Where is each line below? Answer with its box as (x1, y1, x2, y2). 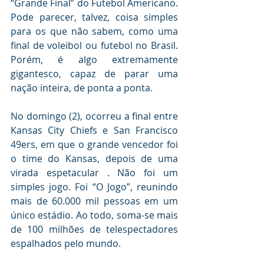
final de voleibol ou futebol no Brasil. (11, 39, 178, 52)
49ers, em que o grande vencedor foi (11, 138, 178, 151)
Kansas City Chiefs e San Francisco (11, 124, 178, 137)
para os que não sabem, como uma (11, 25, 178, 38)
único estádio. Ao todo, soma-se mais (11, 209, 178, 222)
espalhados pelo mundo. (11, 237, 121, 250)
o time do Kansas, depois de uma (11, 152, 178, 165)
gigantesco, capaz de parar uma (11, 67, 178, 80)
